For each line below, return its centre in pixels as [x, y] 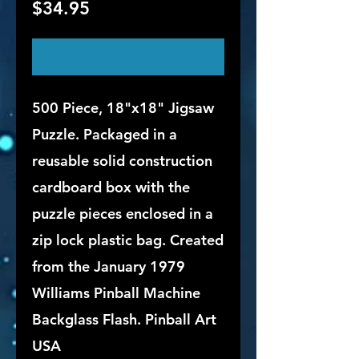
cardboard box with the [111, 187]
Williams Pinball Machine [116, 293]
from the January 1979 [109, 266]
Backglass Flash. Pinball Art [124, 319]
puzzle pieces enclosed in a [123, 214]
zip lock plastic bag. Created [128, 240]
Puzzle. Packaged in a [105, 134]
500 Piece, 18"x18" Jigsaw [123, 108]
